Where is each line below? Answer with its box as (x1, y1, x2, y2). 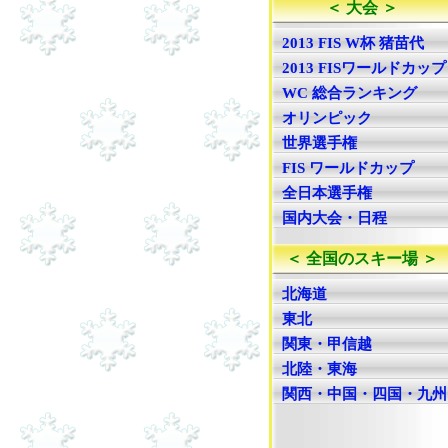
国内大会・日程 (282, 210, 387, 226)
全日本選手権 (282, 185, 372, 201)
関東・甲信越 (282, 336, 372, 352)
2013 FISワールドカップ (282, 60, 446, 76)
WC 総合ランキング (282, 85, 417, 101)
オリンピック (282, 110, 372, 126)
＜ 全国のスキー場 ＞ (286, 250, 438, 267)
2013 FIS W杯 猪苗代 (282, 35, 424, 51)
